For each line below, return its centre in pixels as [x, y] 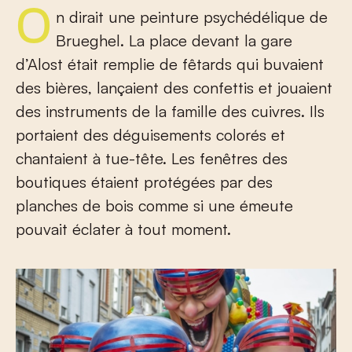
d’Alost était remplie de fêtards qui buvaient [170, 64]
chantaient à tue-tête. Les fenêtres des [152, 158]
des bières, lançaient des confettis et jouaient [174, 88]
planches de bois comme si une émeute [154, 205]
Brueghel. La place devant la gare [174, 40]
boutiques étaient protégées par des [144, 182]
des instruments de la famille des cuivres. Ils [170, 111]
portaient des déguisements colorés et [150, 135]
